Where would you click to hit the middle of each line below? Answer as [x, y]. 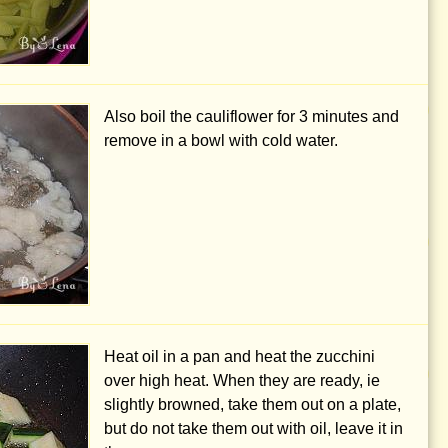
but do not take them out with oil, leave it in [253, 429]
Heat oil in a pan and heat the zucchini [239, 357]
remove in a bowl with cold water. [221, 141]
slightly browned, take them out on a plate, [252, 405]
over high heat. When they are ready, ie [242, 381]
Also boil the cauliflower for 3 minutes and [251, 117]
